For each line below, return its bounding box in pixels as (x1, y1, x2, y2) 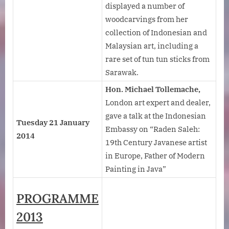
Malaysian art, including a (105, 41, 198, 51)
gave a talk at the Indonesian (105, 111, 206, 121)
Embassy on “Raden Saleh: (105, 124, 200, 134)
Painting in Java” (105, 164, 166, 174)
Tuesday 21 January (16, 118, 89, 128)
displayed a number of (105, 1, 185, 11)
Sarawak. (105, 67, 139, 78)
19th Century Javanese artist (105, 138, 207, 148)
